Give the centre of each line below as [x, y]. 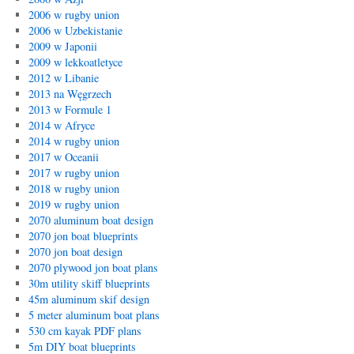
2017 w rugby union [73, 173]
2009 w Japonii [62, 46]
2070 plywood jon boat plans [93, 267]
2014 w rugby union [73, 141]
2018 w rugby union [73, 188]
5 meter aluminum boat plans [94, 315]
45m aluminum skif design [88, 299]
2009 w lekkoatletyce [75, 62]
